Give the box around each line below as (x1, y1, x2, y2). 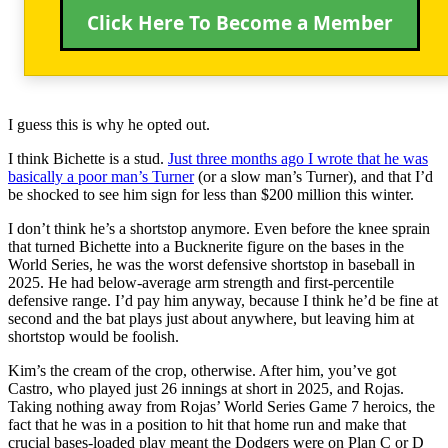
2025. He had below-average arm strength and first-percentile (8, 273, 394, 291)
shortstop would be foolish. (8, 327, 179, 345)
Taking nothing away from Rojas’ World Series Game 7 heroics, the (8, 397, 435, 415)
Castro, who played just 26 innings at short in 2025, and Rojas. (8, 379, 404, 397)
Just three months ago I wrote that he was (168, 149, 428, 167)
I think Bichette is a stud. (8, 149, 168, 167)
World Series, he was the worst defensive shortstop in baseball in (8, 255, 415, 273)
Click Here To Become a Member (87, 9, 393, 36)
